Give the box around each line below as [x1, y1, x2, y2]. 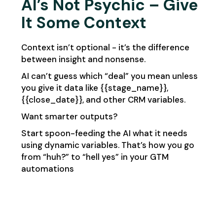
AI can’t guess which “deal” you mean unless [21, 70, 198, 81]
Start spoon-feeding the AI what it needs [21, 127, 187, 139]
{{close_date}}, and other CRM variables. [21, 94, 185, 105]
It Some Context [21, 12, 147, 33]
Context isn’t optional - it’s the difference [21, 41, 189, 53]
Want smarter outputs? [21, 110, 117, 122]
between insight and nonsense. [21, 53, 146, 65]
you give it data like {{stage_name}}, [21, 82, 168, 93]
